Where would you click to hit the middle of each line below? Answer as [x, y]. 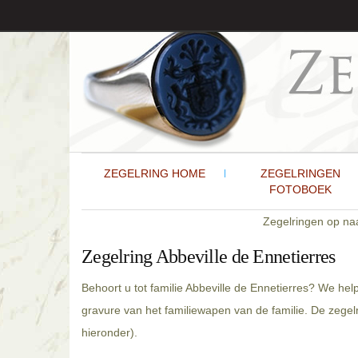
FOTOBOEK [300, 189]
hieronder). [109, 332]
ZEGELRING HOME [154, 173]
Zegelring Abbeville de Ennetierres [209, 257]
